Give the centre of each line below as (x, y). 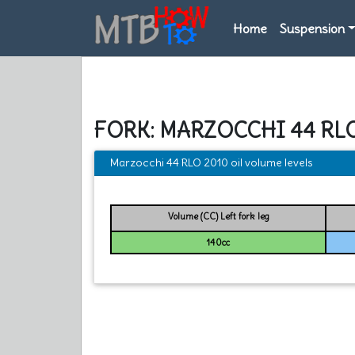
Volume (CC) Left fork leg (218, 216)
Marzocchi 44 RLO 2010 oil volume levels (212, 162)
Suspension (312, 28)
